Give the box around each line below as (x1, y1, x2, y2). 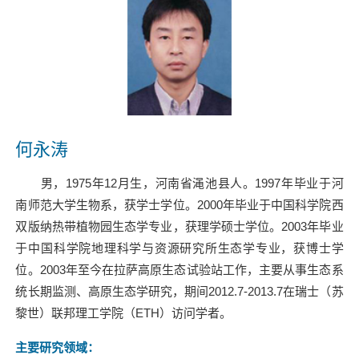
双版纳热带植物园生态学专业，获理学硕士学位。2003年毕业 (15, 220, 344, 234)
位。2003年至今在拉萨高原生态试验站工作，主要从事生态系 (15, 263, 344, 277)
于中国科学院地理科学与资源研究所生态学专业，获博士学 (15, 241, 344, 256)
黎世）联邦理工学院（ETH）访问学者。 (15, 306, 239, 321)
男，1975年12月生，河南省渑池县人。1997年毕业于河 (15, 176, 344, 191)
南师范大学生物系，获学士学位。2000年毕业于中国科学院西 (15, 198, 344, 212)
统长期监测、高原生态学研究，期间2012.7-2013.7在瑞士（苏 (15, 284, 344, 299)
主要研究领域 (15, 341, 88, 355)
